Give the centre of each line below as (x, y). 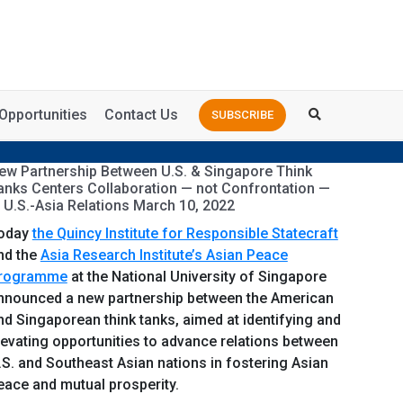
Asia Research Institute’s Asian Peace (164, 255)
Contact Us (141, 115)
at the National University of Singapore (197, 277)
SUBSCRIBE (242, 114)
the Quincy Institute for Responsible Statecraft (185, 233)
